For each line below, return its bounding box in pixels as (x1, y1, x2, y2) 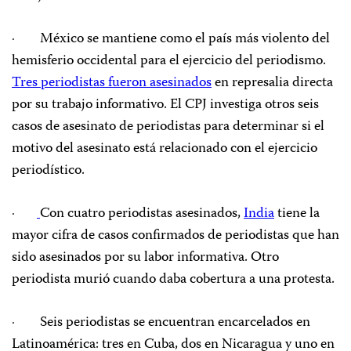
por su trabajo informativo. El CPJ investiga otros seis (12, 93, 319, 118)
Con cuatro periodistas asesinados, (40, 202, 244, 226)
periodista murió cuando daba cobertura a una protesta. (12, 268, 335, 292)
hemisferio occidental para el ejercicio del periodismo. (12, 49, 326, 74)
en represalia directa (212, 71, 333, 96)
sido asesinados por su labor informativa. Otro (12, 246, 279, 270)
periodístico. (12, 159, 85, 183)
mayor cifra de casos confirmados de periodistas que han (12, 224, 339, 248)
